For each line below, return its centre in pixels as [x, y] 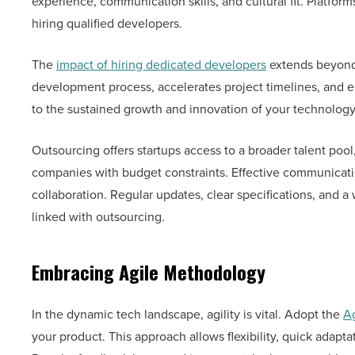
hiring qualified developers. [109, 24]
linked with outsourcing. [100, 217]
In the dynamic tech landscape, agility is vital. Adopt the [187, 315]
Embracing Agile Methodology [149, 272]
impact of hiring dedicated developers [161, 65]
